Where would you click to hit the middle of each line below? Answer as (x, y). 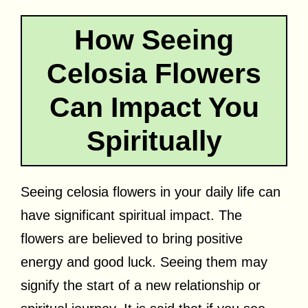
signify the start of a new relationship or (141, 285)
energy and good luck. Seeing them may (144, 262)
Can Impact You (154, 107)
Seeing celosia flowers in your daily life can (151, 191)
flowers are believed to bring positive (132, 238)
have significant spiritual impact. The (131, 215)
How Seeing (154, 40)
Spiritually (154, 141)
